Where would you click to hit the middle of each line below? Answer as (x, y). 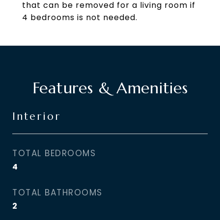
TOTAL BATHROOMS (57, 192)
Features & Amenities (110, 88)
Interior (37, 116)
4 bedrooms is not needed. (80, 17)
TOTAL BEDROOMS (54, 153)
